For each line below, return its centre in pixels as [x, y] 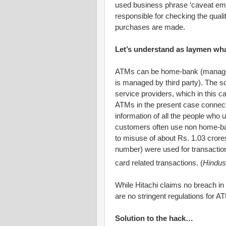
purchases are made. [150, 27]
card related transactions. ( [159, 163]
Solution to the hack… [154, 218]
